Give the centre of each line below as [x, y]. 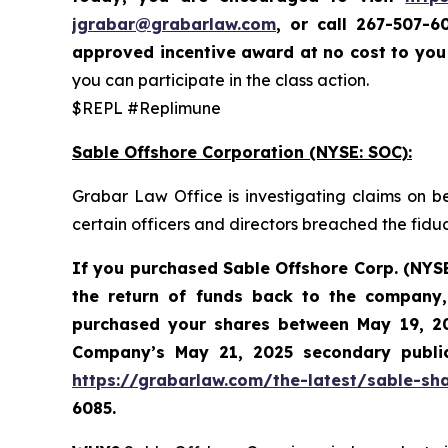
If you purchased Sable [174, 268]
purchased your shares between [215, 324]
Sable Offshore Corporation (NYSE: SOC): [242, 152]
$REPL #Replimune [146, 108]
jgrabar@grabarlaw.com [174, 24]
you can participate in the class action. [220, 80]
